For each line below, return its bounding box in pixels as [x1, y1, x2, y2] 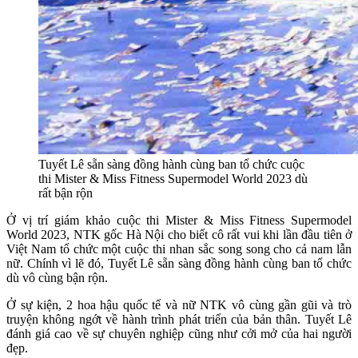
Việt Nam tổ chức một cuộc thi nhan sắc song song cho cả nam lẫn [6, 241, 352, 256]
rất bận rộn [38, 185, 93, 200]
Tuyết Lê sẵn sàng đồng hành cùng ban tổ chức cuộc [38, 157, 304, 171]
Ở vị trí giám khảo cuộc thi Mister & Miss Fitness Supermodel [6, 213, 352, 227]
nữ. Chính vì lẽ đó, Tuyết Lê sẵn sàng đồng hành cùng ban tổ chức [6, 256, 352, 270]
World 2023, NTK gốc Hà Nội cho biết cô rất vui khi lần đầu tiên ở [6, 227, 352, 241]
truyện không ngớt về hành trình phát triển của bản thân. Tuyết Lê [6, 312, 352, 326]
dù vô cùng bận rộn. [6, 270, 108, 284]
